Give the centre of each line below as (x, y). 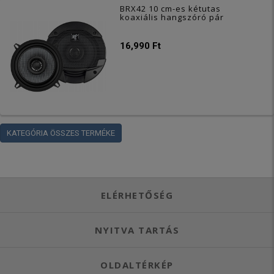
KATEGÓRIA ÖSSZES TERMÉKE (61, 133)
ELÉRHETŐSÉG (137, 195)
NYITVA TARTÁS (137, 230)
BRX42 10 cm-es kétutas (171, 8)
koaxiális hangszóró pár (172, 17)
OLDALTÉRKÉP (137, 265)
